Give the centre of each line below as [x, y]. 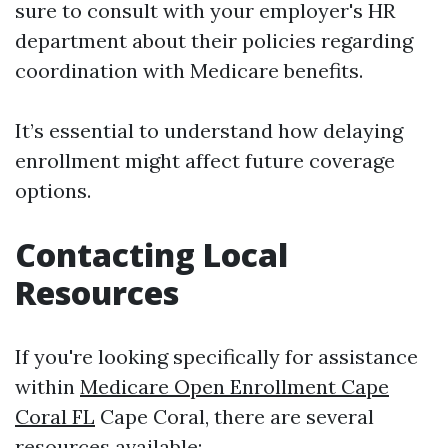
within [47, 386]
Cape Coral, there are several [234, 416]
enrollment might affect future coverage [205, 160]
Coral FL [55, 416]
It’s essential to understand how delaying [209, 130]
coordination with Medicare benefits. [189, 70]
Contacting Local [151, 254]
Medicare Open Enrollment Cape [234, 386]
